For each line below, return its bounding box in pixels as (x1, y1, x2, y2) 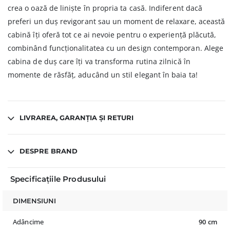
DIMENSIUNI (13, 196, 56, 205)
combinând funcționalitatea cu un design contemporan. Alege (8, 43, 224, 53)
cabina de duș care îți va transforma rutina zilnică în (8, 56, 190, 67)
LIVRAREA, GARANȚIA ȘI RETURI (20, 113, 133, 122)
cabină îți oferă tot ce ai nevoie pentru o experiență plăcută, (8, 30, 217, 40)
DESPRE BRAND (20, 147, 78, 156)
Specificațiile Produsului (10, 174, 106, 184)
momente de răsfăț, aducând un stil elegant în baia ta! (8, 70, 198, 80)
